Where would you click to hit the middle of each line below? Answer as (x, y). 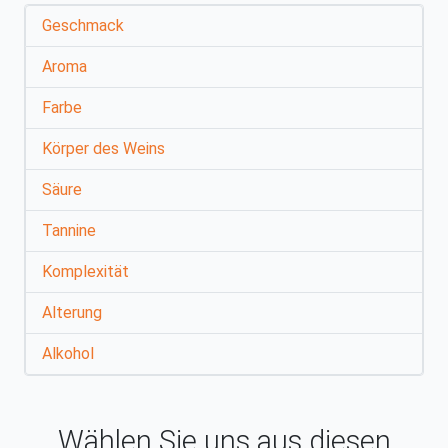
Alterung (72, 312)
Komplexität (85, 271)
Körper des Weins (103, 148)
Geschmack (83, 25)
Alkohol (68, 353)
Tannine (69, 230)
